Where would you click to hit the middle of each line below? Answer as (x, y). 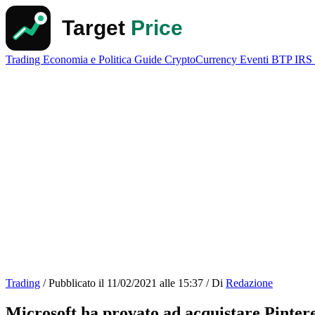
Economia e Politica (89, 59)
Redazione (249, 283)
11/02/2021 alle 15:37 (155, 283)
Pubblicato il (76, 283)
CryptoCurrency (202, 59)
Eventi (256, 59)
